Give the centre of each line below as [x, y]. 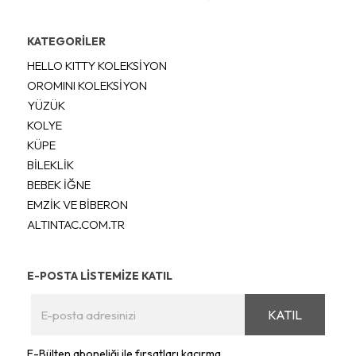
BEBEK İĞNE [59, 184]
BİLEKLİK [50, 164]
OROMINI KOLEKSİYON [87, 85]
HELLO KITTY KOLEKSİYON [97, 65]
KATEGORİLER [66, 41]
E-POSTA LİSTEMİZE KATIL [100, 275]
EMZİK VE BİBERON [77, 204]
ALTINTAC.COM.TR [76, 224]
